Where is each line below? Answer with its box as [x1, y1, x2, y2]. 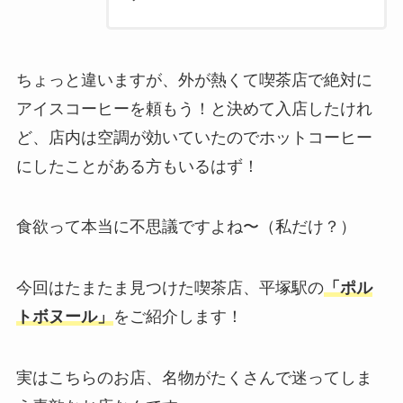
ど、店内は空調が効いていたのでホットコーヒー [15, 128, 372, 147]
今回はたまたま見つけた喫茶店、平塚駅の [15, 279, 324, 298]
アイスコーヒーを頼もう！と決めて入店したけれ [15, 99, 372, 118]
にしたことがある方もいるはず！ [15, 157, 259, 175]
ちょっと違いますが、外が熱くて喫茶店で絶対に [15, 70, 372, 89]
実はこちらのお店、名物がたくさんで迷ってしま [15, 369, 372, 388]
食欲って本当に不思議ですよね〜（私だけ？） [15, 218, 356, 237]
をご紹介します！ [112, 308, 243, 327]
